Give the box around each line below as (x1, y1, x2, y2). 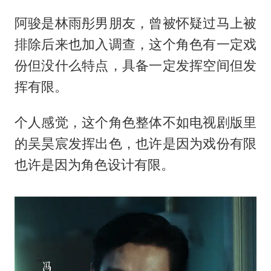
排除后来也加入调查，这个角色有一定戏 (14, 36, 257, 53)
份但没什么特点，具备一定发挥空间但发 (14, 57, 257, 74)
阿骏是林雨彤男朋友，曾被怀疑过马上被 (14, 15, 257, 31)
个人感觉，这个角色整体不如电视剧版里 (14, 114, 257, 131)
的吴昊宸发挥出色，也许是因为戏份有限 (14, 135, 257, 152)
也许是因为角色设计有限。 (14, 157, 174, 173)
